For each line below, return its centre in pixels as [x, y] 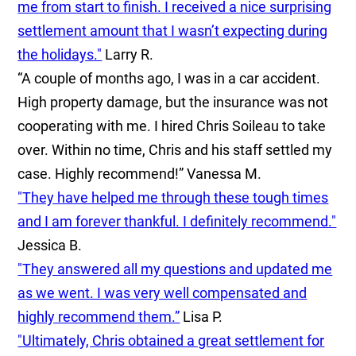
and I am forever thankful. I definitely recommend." [177, 221]
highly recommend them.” [99, 316]
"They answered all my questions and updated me [175, 269]
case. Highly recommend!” [101, 173]
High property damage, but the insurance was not [173, 102]
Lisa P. [203, 316]
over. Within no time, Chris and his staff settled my [175, 149]
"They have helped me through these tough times [173, 197]
